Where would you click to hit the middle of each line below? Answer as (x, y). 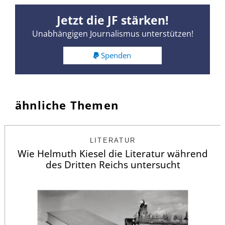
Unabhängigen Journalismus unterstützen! (113, 33)
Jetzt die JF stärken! (113, 20)
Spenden (116, 55)
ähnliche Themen (67, 105)
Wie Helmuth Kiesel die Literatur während (113, 154)
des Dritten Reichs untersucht (113, 165)
